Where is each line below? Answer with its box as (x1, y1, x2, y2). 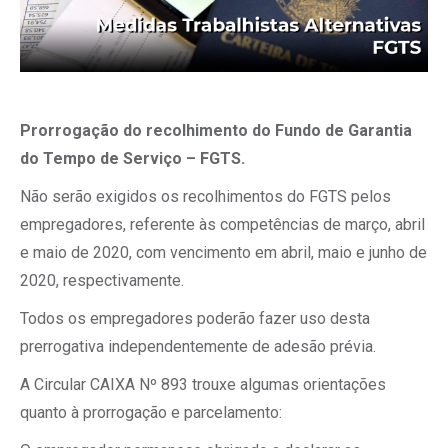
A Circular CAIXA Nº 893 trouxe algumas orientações (20, 375, 386, 394)
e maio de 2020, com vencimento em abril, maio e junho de (20, 243, 427, 262)
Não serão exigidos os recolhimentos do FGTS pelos (20, 187, 391, 206)
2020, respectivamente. (20, 271, 184, 290)
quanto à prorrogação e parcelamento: (20, 403, 282, 422)
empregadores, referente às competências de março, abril (20, 215, 425, 234)
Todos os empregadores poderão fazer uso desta (20, 309, 370, 328)
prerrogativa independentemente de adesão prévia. (20, 337, 376, 356)
